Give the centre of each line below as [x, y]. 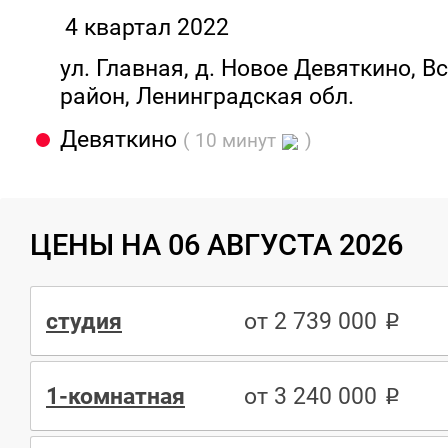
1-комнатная [115, 395]
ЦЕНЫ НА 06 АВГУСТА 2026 [216, 245]
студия [84, 320]
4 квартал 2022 [147, 27]
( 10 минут [232, 141]
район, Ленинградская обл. [207, 96]
